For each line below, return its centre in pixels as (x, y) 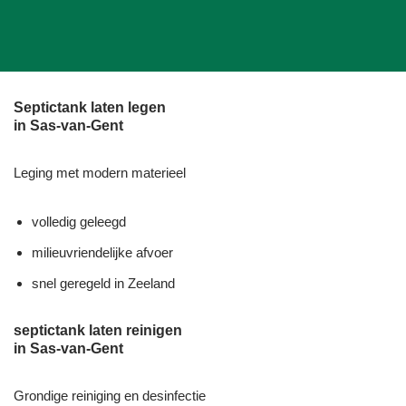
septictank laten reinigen (98, 330)
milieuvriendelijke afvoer (102, 252)
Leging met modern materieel (100, 172)
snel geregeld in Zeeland (103, 283)
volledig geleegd (79, 221)
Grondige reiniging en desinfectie (110, 395)
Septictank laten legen (90, 107)
